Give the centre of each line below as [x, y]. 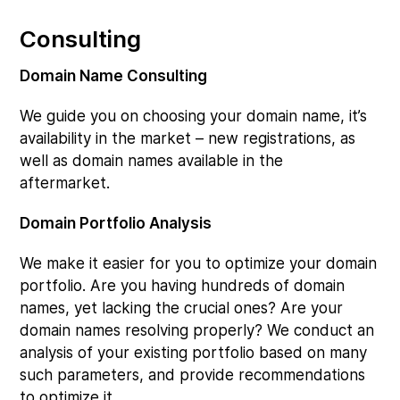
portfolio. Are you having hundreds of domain [183, 286]
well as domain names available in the [152, 161]
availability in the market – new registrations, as [188, 138]
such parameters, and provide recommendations [193, 375]
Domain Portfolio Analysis [116, 223]
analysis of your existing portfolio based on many [194, 353]
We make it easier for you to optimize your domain [199, 263]
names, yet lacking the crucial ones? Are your [182, 308]
